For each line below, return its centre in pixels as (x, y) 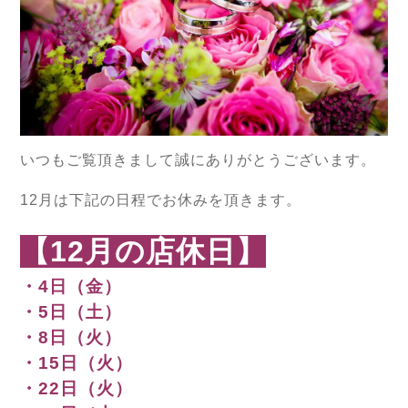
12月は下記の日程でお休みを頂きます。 (161, 200)
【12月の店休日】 (143, 252)
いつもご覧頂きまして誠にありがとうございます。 (198, 160)
